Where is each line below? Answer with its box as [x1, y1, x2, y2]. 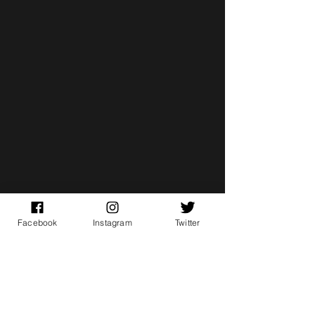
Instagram [93, 217, 132, 228]
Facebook [18, 217, 58, 228]
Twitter [174, 217, 200, 228]
